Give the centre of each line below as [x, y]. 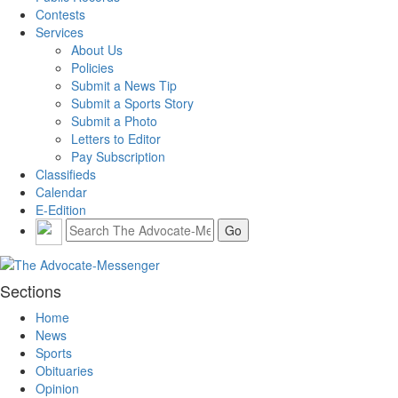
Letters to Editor [116, 138]
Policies [92, 67]
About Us [97, 49]
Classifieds [66, 174]
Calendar [61, 191]
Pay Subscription [118, 156]
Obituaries [64, 371]
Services [60, 32]
